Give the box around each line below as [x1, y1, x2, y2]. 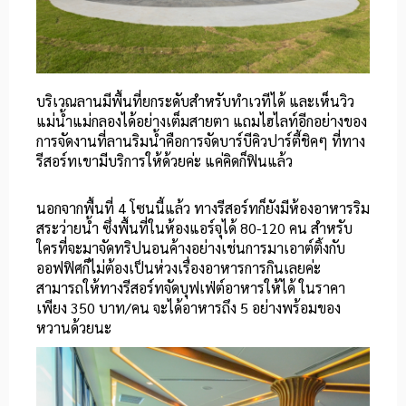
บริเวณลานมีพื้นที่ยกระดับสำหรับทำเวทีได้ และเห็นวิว [36, 92, 354, 111]
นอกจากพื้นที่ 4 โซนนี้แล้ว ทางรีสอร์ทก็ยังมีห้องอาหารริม [36, 198, 370, 218]
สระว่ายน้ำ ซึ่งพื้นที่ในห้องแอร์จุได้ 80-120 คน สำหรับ [36, 218, 353, 238]
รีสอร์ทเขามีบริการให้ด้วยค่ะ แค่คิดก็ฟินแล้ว [36, 151, 293, 171]
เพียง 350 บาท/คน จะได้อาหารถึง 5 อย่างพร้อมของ [36, 298, 341, 318]
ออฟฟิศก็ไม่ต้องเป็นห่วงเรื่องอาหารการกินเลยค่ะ [36, 258, 321, 278]
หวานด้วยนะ [36, 318, 111, 338]
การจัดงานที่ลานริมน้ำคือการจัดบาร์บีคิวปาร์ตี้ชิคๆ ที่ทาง [36, 131, 365, 151]
